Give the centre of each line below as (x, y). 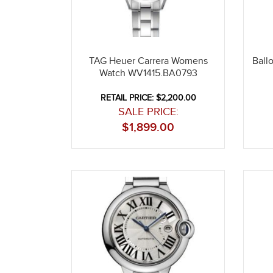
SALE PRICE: (148, 112)
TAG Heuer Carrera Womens (148, 61)
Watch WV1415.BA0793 (148, 73)
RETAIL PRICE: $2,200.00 (148, 98)
